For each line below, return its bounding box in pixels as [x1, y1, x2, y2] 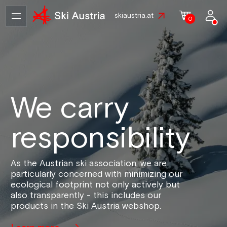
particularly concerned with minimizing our [11, 168, 183, 180]
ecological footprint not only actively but [11, 179, 180, 191]
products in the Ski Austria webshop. [11, 200, 162, 212]
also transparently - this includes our [11, 190, 162, 201]
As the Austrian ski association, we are [11, 158, 167, 169]
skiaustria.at [115, 11, 154, 21]
